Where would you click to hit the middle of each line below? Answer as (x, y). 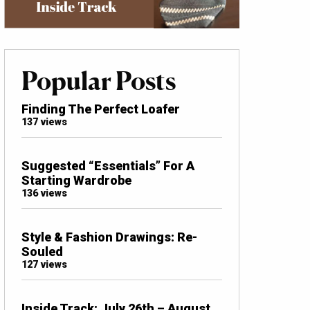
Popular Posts (99, 81)
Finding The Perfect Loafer (101, 109)
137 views (44, 122)
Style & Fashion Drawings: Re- (109, 237)
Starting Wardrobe (76, 180)
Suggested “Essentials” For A (108, 165)
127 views (44, 264)
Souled (42, 251)
